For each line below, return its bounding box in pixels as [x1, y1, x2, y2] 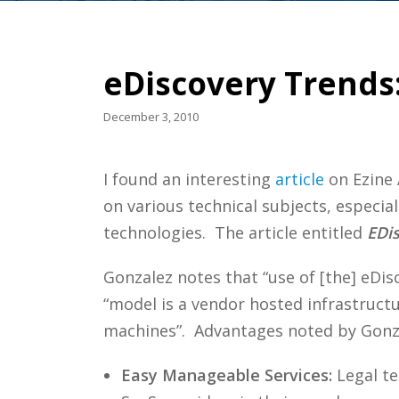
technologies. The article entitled [102, 221, 367, 243]
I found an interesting [102, 167, 275, 190]
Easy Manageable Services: [120, 363, 332, 386]
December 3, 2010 [102, 108, 199, 125]
